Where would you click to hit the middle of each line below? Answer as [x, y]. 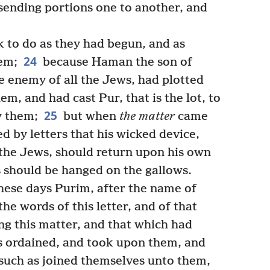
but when [89, 116]
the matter [147, 116]
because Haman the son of [116, 62]
